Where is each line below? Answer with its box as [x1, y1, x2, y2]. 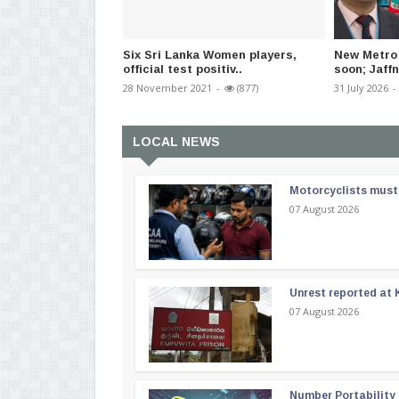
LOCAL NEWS [133, 134, 220, 150]
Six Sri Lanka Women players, [123, 48, 297, 62]
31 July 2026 [334, 81, 388, 95]
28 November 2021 [123, 81, 212, 95]
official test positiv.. [123, 62, 242, 77]
